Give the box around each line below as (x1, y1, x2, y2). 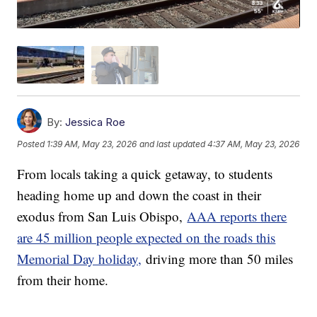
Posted (17, 139, 47, 150)
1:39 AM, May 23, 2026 (47, 139, 137, 150)
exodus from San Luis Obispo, (17, 207, 188, 225)
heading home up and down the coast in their (17, 185, 262, 204)
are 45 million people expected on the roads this (17, 228, 276, 246)
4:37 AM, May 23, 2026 (207, 139, 300, 150)
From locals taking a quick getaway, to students (17, 164, 273, 183)
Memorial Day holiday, (17, 249, 142, 267)
